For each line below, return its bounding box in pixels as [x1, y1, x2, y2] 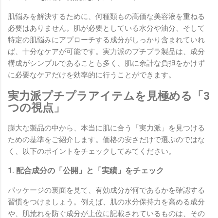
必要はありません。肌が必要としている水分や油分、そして [8, 23, 205, 33]
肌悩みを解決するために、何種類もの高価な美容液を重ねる [8, 12, 205, 21]
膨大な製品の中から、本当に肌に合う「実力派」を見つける [8, 124, 205, 133]
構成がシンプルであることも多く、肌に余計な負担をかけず [8, 58, 205, 68]
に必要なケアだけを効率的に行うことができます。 [8, 70, 176, 79]
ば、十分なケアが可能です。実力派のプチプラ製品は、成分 [8, 47, 205, 56]
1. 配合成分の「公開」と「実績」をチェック [8, 166, 164, 176]
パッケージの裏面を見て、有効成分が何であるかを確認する [8, 186, 205, 195]
